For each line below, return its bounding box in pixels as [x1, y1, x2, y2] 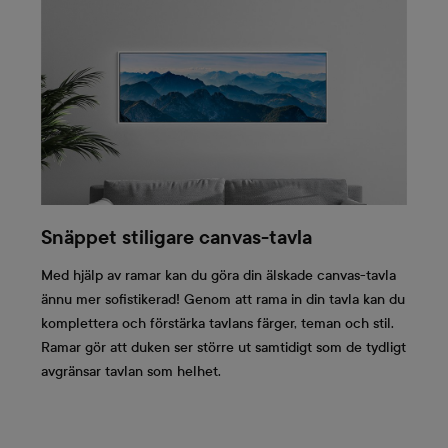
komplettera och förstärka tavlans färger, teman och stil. [41, 314, 394, 332]
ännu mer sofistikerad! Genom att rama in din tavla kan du [41, 290, 405, 308]
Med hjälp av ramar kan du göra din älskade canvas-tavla [41, 266, 396, 284]
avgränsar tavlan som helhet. [41, 362, 221, 380]
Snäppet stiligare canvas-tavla [41, 226, 312, 249]
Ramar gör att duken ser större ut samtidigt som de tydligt [41, 338, 406, 356]
